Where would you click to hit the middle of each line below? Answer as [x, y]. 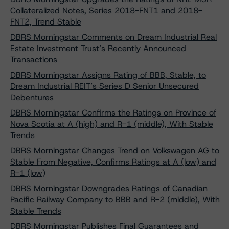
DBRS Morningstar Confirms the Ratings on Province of [113, 113]
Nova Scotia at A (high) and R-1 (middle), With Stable [112, 124]
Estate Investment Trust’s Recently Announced [98, 48]
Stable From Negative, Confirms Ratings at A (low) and [113, 162]
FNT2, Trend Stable [46, 22]
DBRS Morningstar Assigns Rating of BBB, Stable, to [108, 75]
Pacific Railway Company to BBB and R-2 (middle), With [115, 200]
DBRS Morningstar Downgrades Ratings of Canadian [109, 188]
